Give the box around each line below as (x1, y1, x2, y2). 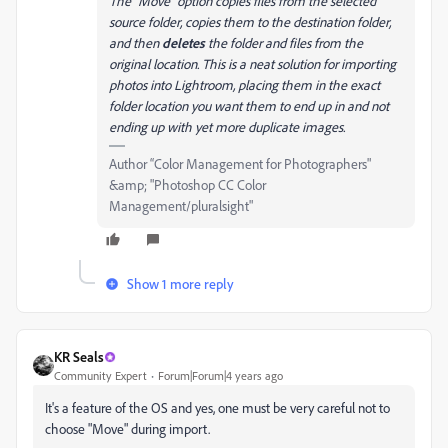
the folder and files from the (205, 34, 363, 51)
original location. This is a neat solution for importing (109, 55, 396, 72)
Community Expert (54, 368, 147, 383)
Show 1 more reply (127, 275, 234, 292)
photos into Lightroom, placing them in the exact (109, 76, 380, 93)
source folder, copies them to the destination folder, (109, 13, 391, 30)
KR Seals (54, 348, 104, 365)
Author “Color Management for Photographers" (109, 155, 371, 172)
